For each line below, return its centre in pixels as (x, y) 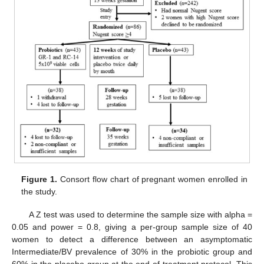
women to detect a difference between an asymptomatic (132, 239)
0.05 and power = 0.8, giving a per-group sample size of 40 (132, 227)
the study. (39, 192)
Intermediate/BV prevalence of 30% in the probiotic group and (132, 251)
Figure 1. (39, 179)
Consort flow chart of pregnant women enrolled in (152, 179)
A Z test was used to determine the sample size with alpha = (140, 214)
